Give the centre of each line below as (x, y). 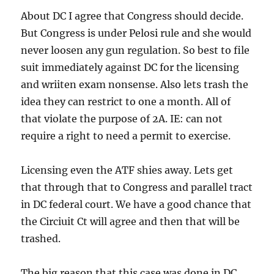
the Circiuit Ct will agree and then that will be (131, 221)
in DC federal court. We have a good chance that (136, 204)
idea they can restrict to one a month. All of (126, 101)
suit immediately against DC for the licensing (130, 67)
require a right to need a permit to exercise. (126, 135)
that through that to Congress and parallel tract (137, 187)
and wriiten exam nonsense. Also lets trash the (135, 84)
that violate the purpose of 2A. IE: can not (122, 118)
